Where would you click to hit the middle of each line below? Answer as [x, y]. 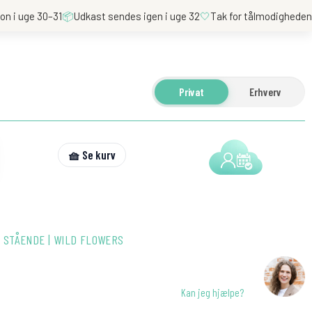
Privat [192, 92]
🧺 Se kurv [92, 154]
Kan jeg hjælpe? [212, 292]
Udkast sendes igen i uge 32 [137, 16]
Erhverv [265, 92]
